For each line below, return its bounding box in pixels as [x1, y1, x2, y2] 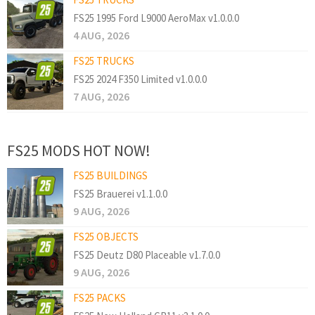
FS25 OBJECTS [73, 229, 139, 243]
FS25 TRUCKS [73, 53, 134, 67]
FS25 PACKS [73, 290, 126, 304]
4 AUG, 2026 [73, 27, 129, 42]
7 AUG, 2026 [73, 89, 129, 103]
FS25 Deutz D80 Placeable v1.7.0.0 [73, 247, 220, 262]
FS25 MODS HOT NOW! [7, 140, 150, 160]
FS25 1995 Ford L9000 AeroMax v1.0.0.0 [73, 11, 239, 25]
